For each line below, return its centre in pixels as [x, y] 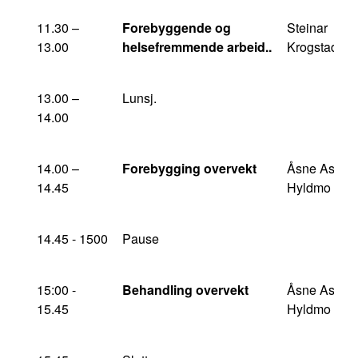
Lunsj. [139, 98]
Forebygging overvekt [189, 168]
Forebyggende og [177, 28]
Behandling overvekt [185, 290]
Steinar [307, 28]
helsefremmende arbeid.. [197, 47]
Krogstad [312, 47]
